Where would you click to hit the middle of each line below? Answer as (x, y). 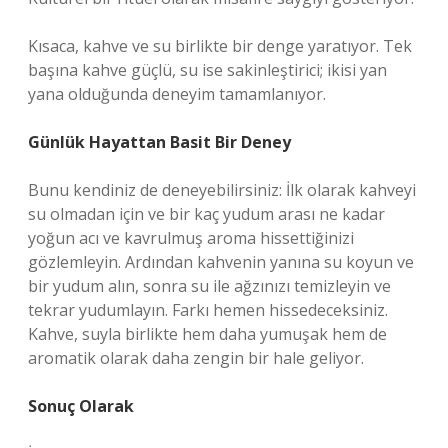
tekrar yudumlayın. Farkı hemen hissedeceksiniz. (208, 310)
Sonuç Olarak (81, 406)
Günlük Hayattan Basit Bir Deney (159, 142)
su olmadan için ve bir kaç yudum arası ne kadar (206, 214)
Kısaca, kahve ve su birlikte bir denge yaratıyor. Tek (220, 46)
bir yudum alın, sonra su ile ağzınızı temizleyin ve (209, 286)
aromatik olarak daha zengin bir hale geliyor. (196, 358)
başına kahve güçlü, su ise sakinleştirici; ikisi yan (207, 70)
